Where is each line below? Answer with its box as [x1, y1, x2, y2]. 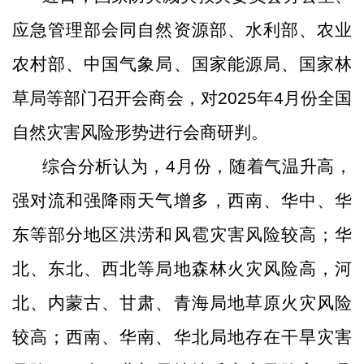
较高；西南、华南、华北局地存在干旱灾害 [12, 327, 352, 347]
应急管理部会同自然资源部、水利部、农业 [12, 19, 352, 40]
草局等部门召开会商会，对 [12, 88, 218, 108]
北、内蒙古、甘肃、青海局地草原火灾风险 [12, 292, 352, 313]
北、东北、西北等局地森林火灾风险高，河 [12, 258, 352, 279]
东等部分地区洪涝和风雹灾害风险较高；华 [12, 224, 352, 245]
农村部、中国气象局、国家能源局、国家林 [12, 54, 352, 74]
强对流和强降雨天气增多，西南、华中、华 [12, 190, 352, 210]
